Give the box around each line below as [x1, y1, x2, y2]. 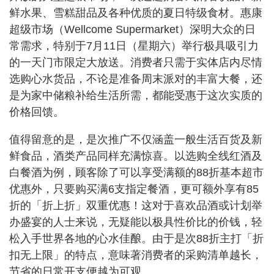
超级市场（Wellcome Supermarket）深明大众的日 [9, 23, 256, 35]
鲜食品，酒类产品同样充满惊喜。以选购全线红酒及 [9, 149, 262, 162]
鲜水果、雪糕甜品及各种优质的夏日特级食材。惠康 [9, 6, 262, 19]
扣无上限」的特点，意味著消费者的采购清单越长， [9, 248, 262, 261]
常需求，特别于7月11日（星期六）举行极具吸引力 [9, 39, 259, 52]
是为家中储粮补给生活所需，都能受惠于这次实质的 [9, 89, 262, 102]
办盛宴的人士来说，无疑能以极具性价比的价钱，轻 [9, 215, 262, 228]
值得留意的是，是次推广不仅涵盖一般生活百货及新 [9, 133, 262, 146]
